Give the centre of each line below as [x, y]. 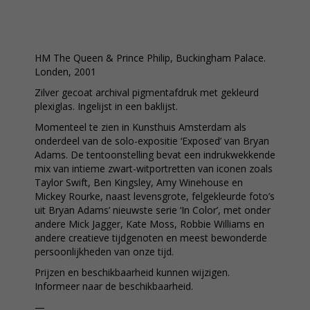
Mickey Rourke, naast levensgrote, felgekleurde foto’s [155, 196]
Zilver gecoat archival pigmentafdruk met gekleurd [147, 92]
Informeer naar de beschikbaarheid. [114, 286]
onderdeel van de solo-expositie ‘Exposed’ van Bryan [152, 141]
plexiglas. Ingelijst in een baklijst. [106, 106]
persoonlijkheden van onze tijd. [104, 252]
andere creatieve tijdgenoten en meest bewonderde [151, 238]
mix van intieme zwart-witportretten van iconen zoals [154, 168]
